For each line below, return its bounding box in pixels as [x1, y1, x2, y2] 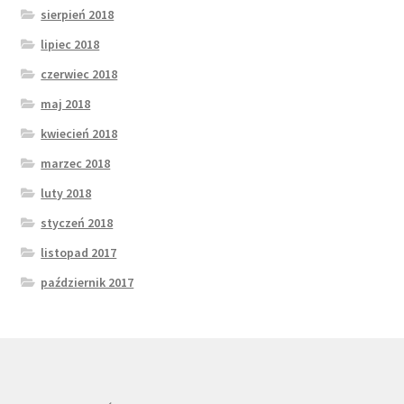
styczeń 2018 [41, 214, 114, 231]
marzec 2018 [41, 154, 111, 171]
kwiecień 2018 [41, 124, 118, 142]
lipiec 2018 [41, 35, 100, 52]
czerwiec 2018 [41, 65, 118, 82]
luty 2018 [41, 184, 92, 201]
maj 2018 [41, 95, 91, 112]
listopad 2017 [41, 243, 117, 261]
